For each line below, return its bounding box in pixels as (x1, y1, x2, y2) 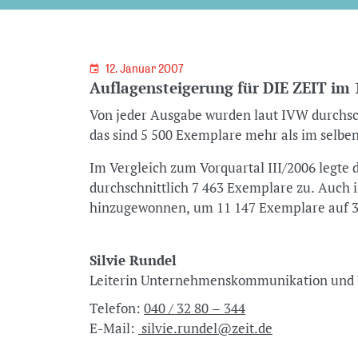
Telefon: (89, 299, 144, 317)
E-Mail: (89, 319, 138, 337)
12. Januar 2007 (105, 62, 186, 76)
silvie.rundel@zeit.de (137, 319, 272, 337)
